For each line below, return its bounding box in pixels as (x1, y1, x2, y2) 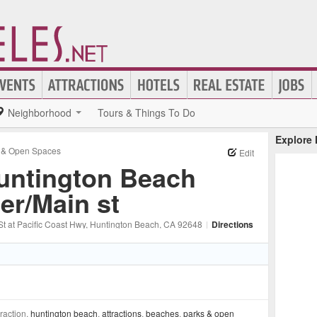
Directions (212, 218, 253, 231)
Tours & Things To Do (98, 105, 195, 120)
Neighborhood (8, 105, 71, 120)
